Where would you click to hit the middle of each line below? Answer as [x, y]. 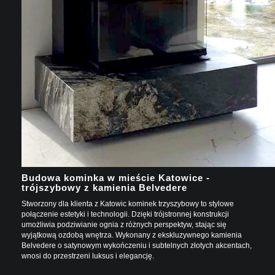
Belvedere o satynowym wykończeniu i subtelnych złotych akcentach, [137, 245]
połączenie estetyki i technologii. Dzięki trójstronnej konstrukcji [125, 214]
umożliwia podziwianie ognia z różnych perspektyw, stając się [124, 224]
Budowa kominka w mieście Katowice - [116, 177]
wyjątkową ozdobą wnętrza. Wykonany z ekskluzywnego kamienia [132, 235]
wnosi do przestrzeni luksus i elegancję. [88, 256]
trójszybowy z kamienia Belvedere [104, 187]
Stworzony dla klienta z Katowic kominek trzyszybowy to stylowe [128, 203]
